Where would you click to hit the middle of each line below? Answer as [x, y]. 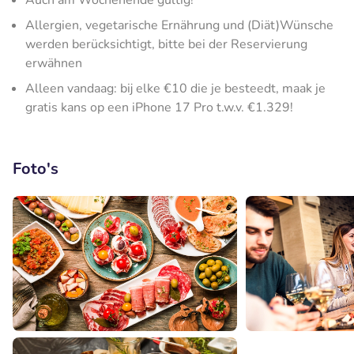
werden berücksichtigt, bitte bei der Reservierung [166, 44]
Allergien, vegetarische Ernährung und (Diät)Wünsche [179, 25]
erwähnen [54, 63]
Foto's [36, 169]
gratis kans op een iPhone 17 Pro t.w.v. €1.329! [159, 107]
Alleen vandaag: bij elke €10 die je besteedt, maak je [175, 88]
